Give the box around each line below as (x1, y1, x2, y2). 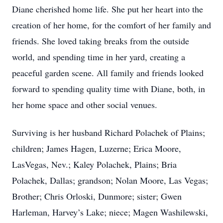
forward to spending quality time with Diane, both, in (12, 83, 205, 95)
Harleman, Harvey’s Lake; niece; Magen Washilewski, (12, 206, 208, 218)
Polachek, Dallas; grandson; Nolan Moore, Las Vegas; (12, 174, 208, 186)
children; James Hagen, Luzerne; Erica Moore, (12, 142, 181, 154)
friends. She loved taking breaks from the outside (12, 35, 189, 47)
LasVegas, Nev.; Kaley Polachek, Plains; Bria (12, 158, 177, 170)
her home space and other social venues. (12, 99, 157, 111)
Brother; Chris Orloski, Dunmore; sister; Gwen (12, 190, 182, 202)
